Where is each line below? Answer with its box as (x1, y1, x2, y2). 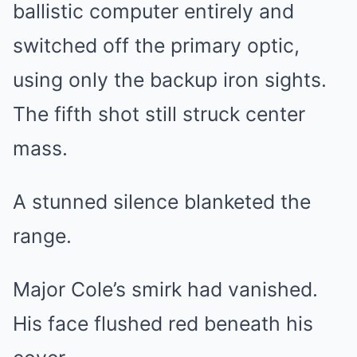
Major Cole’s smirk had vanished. (13, 277, 318, 302)
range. (13, 224, 72, 249)
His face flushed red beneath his (13, 312, 313, 336)
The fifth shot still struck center (13, 102, 305, 127)
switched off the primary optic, (13, 33, 300, 58)
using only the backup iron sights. (13, 68, 327, 92)
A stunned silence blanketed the (13, 190, 311, 214)
